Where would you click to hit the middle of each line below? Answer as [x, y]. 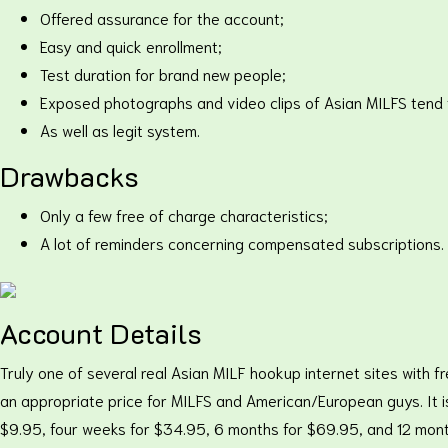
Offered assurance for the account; [162, 17]
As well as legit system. [120, 129]
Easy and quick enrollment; [131, 45]
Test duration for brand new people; [163, 73]
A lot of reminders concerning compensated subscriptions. [242, 242]
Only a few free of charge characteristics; [184, 214]
